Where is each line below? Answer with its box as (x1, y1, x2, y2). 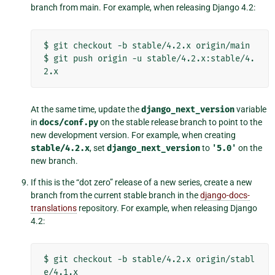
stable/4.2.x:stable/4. (147, 53, 255, 64)
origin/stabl (196, 254, 255, 265)
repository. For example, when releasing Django (77, 203, 257, 214)
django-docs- (200, 190, 250, 201)
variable (234, 104, 266, 115)
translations (31, 203, 77, 214)
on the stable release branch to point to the (98, 117, 262, 128)
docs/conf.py (39, 117, 98, 128)
